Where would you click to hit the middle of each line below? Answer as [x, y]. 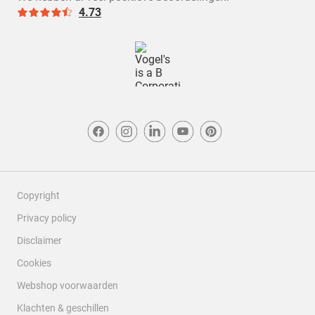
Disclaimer [39, 240]
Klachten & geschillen [63, 308]
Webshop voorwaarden [67, 285]
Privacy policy [47, 218]
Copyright [38, 195]
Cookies [34, 263]
